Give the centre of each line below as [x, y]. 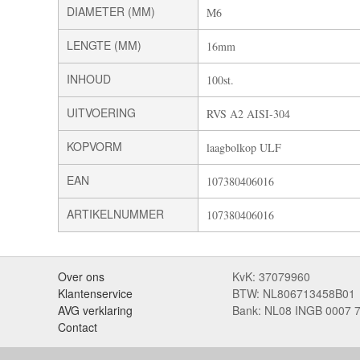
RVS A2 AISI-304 [248, 113]
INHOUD [89, 78]
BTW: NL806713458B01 [294, 293]
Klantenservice [95, 293]
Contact [78, 327]
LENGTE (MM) [104, 45]
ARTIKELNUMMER [115, 213]
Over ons [81, 276]
